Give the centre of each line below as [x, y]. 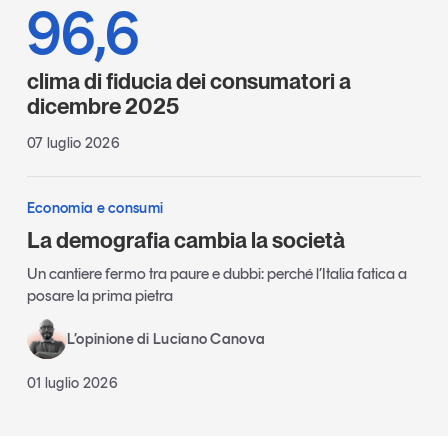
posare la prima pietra [99, 296]
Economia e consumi [95, 208]
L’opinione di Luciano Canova [166, 339]
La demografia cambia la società [185, 240]
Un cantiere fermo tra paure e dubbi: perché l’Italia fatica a [216, 274]
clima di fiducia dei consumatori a [188, 81]
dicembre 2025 [102, 106]
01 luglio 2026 [72, 383]
